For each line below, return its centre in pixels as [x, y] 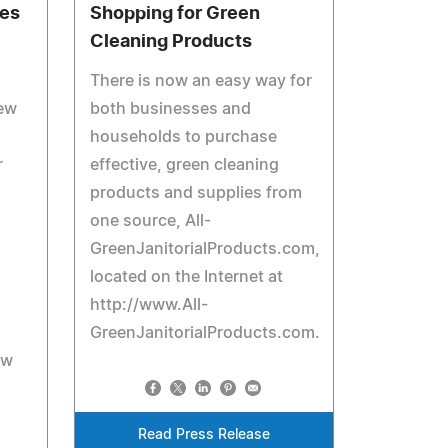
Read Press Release [204, 435]
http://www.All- [149, 305]
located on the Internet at [187, 277]
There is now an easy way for [201, 81]
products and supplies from [196, 193]
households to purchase [184, 137]
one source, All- [151, 221]
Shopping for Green [175, 14]
